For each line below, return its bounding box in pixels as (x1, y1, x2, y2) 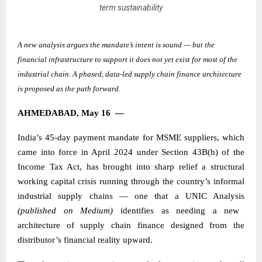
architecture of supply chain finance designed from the (18, 220, 244, 230)
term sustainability (99, 3, 163, 12)
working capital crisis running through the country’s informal (18, 176, 244, 186)
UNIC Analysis (185, 191, 244, 201)
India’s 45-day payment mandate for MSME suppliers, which (18, 132, 244, 142)
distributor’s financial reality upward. (18, 235, 153, 244)
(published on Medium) (18, 205, 113, 215)
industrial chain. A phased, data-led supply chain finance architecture (18, 69, 242, 78)
